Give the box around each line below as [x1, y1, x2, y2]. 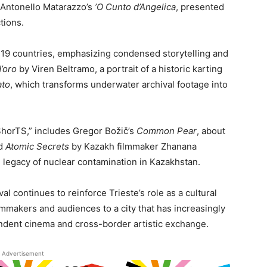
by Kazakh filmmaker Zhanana [69, 141, 197, 152]
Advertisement [1, 250, 44, 257]
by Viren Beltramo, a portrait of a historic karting [17, 63, 222, 74]
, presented [176, 1, 224, 13]
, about [197, 125, 225, 136]
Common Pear [136, 125, 197, 136]
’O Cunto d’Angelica [95, 1, 176, 13]
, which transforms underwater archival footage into [10, 79, 228, 90]
